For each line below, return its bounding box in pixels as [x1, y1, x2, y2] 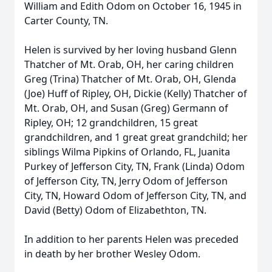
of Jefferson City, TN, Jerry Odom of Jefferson [24, 174, 228, 188]
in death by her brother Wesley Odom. [24, 247, 200, 260]
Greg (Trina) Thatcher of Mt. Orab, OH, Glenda [24, 72, 236, 86]
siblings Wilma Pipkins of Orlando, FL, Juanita [24, 145, 230, 158]
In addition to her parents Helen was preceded [24, 233, 239, 246]
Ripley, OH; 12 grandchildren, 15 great [24, 116, 198, 129]
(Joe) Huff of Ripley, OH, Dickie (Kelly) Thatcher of [24, 87, 247, 100]
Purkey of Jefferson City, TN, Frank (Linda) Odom [24, 160, 245, 173]
